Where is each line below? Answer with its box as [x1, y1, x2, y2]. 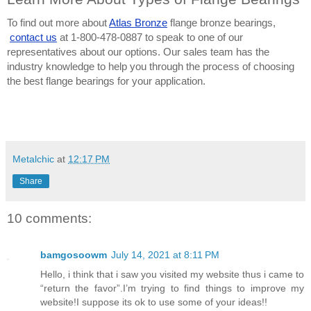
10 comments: [7, 211, 92, 226]
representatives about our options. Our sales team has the [7, 47, 269, 58]
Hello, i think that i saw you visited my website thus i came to [40, 268, 304, 280]
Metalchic [12, 153, 54, 165]
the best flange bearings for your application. [7, 76, 205, 87]
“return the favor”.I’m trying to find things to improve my [40, 282, 304, 294]
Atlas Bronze [109, 17, 167, 29]
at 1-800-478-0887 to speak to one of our [57, 32, 243, 44]
